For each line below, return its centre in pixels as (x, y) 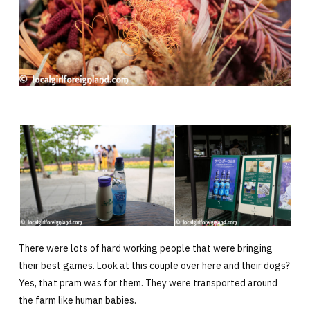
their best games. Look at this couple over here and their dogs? (154, 266)
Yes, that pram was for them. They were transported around (148, 283)
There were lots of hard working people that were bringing (145, 249)
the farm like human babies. (77, 301)
